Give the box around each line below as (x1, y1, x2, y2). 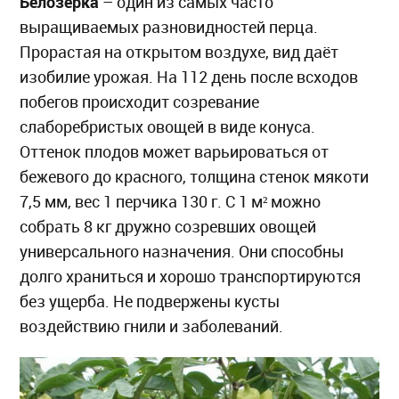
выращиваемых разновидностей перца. (20, 18, 319, 37)
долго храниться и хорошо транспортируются (20, 267, 362, 287)
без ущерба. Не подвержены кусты (20, 292, 281, 312)
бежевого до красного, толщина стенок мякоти (20, 167, 370, 187)
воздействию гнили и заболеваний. (20, 317, 284, 337)
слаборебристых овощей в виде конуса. (20, 118, 316, 137)
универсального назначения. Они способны (20, 242, 345, 262)
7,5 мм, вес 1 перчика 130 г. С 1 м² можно (20, 192, 322, 212)
